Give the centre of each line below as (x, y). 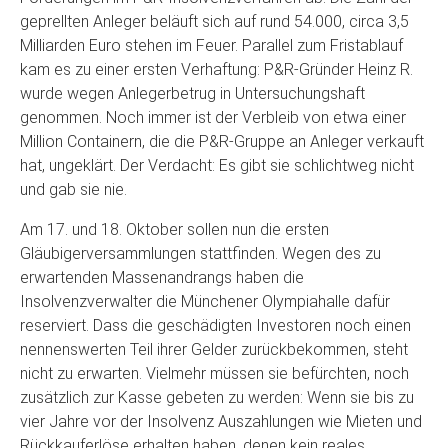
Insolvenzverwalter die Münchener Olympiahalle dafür (205, 301)
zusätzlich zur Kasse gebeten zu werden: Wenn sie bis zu (217, 397)
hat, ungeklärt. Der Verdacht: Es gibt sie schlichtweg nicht (217, 165)
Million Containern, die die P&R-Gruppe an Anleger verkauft (222, 141)
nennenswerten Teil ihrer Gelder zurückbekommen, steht (214, 349)
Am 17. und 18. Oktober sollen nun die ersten (174, 229)
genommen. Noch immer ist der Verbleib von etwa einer (213, 117)
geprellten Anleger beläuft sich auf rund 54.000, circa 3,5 (214, 21)
